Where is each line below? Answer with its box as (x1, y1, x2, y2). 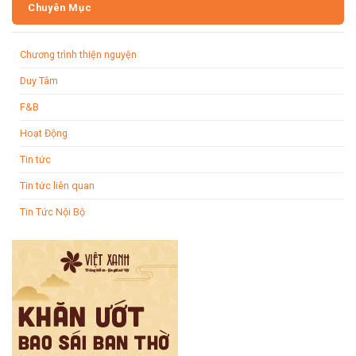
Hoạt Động (20, 127, 68, 140)
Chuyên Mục (28, 2, 92, 14)
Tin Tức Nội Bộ (20, 206, 85, 219)
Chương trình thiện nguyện (20, 48, 137, 61)
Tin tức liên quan (20, 180, 95, 192)
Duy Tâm (20, 75, 58, 87)
